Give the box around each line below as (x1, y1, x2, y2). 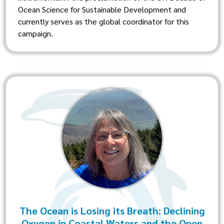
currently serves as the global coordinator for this (18, 16, 189, 26)
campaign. (18, 28, 53, 38)
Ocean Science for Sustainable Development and (18, 4, 186, 14)
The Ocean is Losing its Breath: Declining (19, 204, 205, 217)
